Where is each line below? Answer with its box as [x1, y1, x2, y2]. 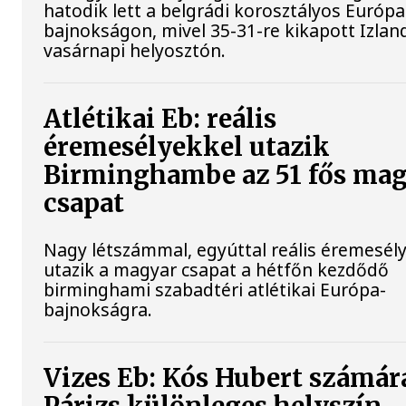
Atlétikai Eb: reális [43, 103, 277, 136]
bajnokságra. [43, 296, 153, 322]
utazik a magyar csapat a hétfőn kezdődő [43, 256, 390, 282]
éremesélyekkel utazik [43, 131, 331, 164]
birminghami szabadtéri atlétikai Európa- [43, 276, 387, 302]
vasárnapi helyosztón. [43, 38, 227, 63]
